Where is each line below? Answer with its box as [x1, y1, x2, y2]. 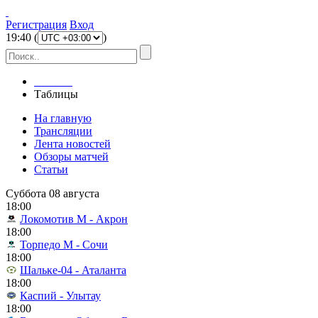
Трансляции [34, 125, 92, 137]
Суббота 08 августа [6, 187, 99, 199]
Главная [34, 75, 72, 87]
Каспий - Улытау [20, 290, 101, 302]
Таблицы [34, 88, 78, 100]
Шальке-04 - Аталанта [20, 264, 126, 276]
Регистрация [6, 18, 67, 31]
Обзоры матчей [34, 150, 109, 163]
